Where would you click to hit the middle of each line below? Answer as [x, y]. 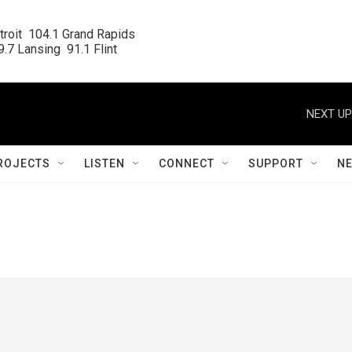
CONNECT [187, 163]
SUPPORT [276, 163]
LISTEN [104, 163]
